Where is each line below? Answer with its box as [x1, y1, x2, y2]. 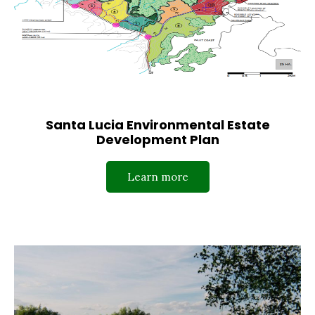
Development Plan [96, 130, 219, 148]
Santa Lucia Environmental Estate [45, 115, 270, 134]
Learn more [127, 169, 188, 184]
